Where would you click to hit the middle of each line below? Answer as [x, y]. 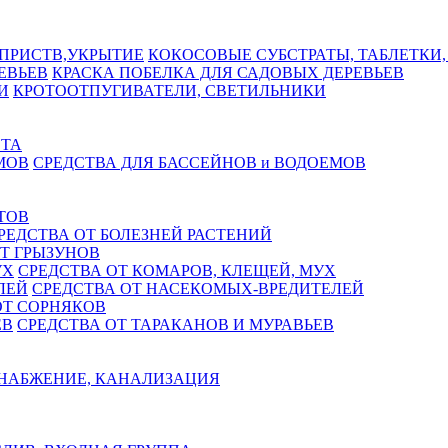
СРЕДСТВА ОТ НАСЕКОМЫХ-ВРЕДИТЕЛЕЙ [198, 288]
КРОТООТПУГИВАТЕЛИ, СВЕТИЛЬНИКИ [169, 90]
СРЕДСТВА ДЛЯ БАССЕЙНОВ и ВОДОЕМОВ [199, 162]
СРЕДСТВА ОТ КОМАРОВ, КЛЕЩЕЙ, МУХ [177, 270]
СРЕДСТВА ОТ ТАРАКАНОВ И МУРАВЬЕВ [175, 324]
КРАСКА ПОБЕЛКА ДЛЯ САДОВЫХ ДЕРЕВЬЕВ [228, 72]
